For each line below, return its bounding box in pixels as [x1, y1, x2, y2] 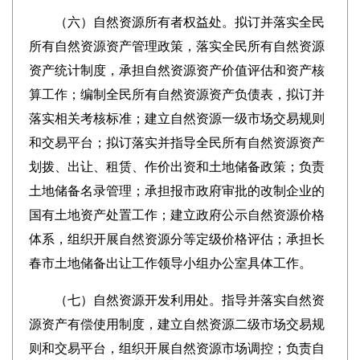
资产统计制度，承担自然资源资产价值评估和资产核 [28, 63, 325, 77]
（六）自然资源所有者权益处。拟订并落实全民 [28, 15, 325, 29]
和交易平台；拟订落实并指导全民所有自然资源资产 [28, 136, 325, 149]
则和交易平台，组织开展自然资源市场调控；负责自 [28, 342, 325, 355]
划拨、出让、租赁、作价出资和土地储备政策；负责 [28, 160, 325, 174]
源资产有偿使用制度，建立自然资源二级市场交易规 [28, 317, 325, 331]
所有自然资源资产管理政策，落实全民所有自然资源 [28, 39, 325, 53]
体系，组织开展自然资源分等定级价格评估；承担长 [28, 232, 325, 246]
